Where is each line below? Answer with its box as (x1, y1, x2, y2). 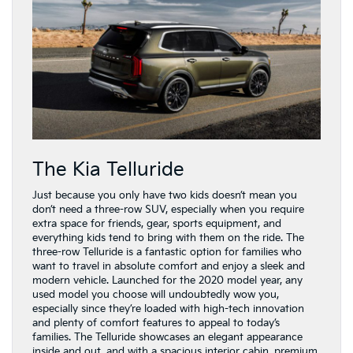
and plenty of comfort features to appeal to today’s (32, 317, 280, 329)
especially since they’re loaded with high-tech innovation (32, 303, 304, 315)
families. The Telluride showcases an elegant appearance (32, 331, 303, 344)
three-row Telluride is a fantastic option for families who (32, 246, 302, 258)
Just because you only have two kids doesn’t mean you (32, 189, 297, 202)
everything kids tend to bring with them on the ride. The (32, 232, 304, 244)
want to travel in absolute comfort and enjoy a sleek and (32, 260, 305, 273)
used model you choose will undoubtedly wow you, (32, 288, 279, 301)
